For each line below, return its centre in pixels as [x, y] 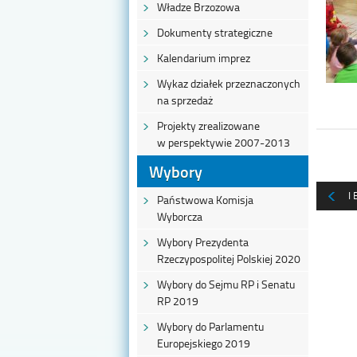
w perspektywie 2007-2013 [224, 143]
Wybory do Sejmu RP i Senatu [226, 284]
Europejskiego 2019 [204, 343]
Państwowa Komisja [205, 200]
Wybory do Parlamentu [210, 327]
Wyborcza [180, 217]
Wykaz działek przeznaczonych [229, 84]
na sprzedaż [185, 100]
